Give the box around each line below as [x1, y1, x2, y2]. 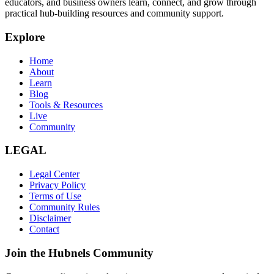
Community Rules [29, 202, 100, 213]
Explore [5, 31, 45, 44]
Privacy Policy [29, 180, 86, 191]
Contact [29, 224, 59, 235]
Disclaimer [29, 213, 71, 224]
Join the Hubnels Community [5, 246, 154, 259]
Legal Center [29, 169, 80, 180]
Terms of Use [29, 191, 81, 202]
